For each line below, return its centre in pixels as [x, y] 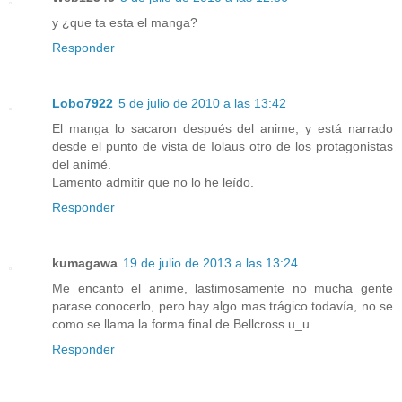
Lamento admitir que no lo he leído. [153, 183]
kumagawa [85, 263]
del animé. [82, 165]
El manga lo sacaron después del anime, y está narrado [223, 129]
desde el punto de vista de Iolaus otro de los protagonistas [223, 147]
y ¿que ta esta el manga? [125, 23]
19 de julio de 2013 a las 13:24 [210, 263]
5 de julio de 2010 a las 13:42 [202, 104]
